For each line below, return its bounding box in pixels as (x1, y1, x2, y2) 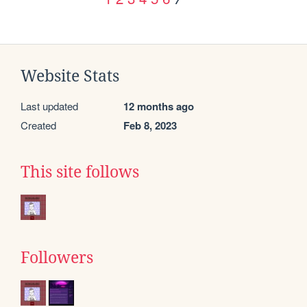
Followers (21, 248, 93, 267)
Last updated (21, 98, 78, 113)
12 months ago (123, 98, 194, 114)
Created (21, 117, 56, 132)
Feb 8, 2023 (123, 117, 177, 133)
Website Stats (21, 66, 119, 85)
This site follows (21, 162, 139, 181)
